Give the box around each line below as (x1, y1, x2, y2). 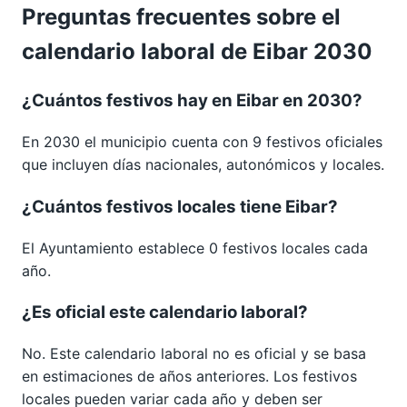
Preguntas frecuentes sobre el (22, 4, 341, 31)
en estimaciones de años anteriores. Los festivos (22, 366, 357, 385)
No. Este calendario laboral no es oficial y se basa (22, 343, 366, 362)
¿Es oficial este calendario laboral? (22, 302, 308, 323)
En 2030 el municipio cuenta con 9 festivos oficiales (22, 133, 382, 152)
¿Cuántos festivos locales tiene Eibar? (22, 195, 338, 217)
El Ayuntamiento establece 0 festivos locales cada (22, 238, 368, 257)
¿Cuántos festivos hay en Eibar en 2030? (22, 90, 362, 112)
